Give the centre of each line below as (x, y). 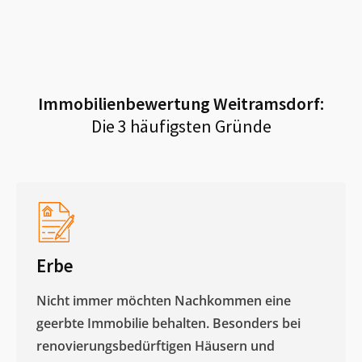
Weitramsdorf (267, 103)
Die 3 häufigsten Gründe (181, 126)
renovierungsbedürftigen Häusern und (156, 345)
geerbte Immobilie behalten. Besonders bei (168, 323)
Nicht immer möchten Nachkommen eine (164, 300)
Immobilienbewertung (126, 103)
